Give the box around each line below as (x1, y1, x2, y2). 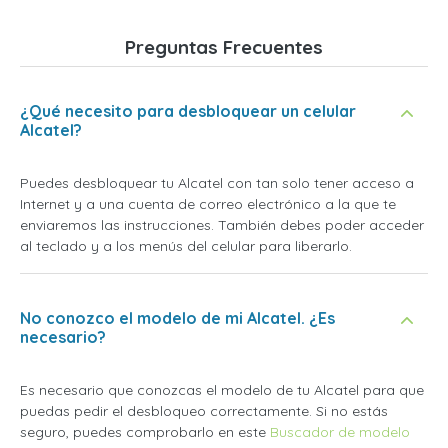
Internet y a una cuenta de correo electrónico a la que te (20, 195, 396, 213)
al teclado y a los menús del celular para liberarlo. (20, 237, 352, 255)
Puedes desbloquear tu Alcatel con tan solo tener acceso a (20, 174, 414, 192)
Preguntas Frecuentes (125, 35, 323, 59)
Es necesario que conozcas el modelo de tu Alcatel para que (20, 381, 424, 399)
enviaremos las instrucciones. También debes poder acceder (20, 216, 424, 234)
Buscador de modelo (270, 423, 410, 441)
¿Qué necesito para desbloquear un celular (20, 101, 356, 121)
